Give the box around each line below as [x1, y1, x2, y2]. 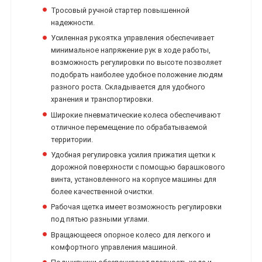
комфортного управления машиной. [51, 242, 178, 251]
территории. [51, 135, 94, 144]
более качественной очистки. [51, 187, 154, 196]
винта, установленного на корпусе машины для [51, 174, 217, 184]
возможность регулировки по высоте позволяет [51, 58, 222, 67]
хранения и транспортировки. [51, 95, 154, 104]
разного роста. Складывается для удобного [51, 82, 206, 92]
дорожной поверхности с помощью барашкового [51, 162, 226, 171]
